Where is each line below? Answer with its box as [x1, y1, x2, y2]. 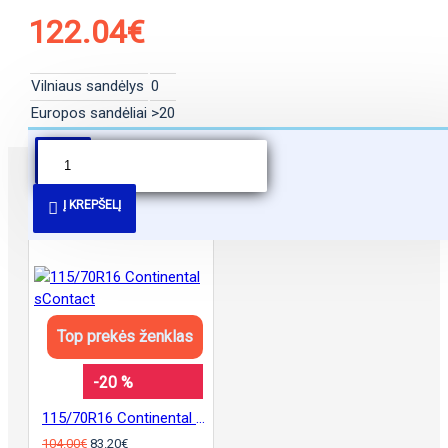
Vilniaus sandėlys [31, 76, 144, 95]
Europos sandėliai [31, 103, 147, 122]
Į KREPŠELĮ [63, 197, 121, 212]
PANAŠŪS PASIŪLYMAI [28, 182, 185, 202]
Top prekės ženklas [56, 326, 193, 346]
